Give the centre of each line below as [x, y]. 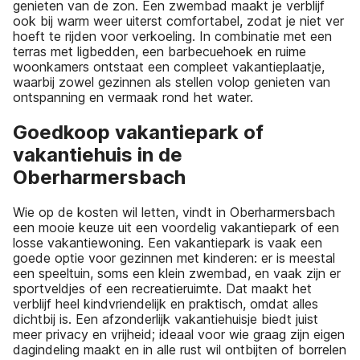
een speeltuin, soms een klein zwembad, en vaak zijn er [177, 274]
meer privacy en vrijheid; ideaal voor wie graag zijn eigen [179, 335]
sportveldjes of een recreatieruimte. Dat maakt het [162, 289]
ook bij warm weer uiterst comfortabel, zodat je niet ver [178, 21]
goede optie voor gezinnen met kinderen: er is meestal [174, 258]
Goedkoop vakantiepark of [138, 133]
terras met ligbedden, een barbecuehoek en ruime [160, 52]
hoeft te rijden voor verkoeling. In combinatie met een [172, 37]
